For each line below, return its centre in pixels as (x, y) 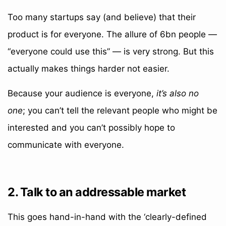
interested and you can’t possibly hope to (91, 128)
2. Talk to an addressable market (97, 192)
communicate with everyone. (66, 145)
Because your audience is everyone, (82, 93)
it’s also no (178, 93)
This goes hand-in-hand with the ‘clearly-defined (107, 217)
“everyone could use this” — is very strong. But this (111, 51)
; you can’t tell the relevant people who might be (120, 110)
